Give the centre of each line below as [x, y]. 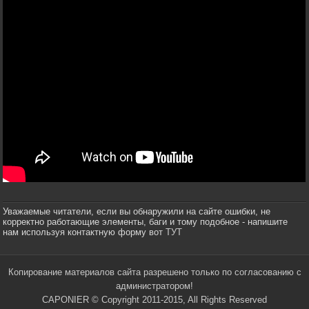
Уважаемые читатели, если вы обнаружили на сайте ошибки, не [137, 211]
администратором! [154, 286]
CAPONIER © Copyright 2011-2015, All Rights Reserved [154, 299]
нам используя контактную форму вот [84, 232]
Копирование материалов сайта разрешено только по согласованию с [154, 272]
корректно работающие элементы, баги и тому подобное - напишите [146, 221]
